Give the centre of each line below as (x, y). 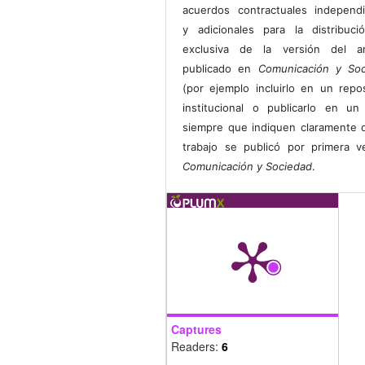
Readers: (196, 347)
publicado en (220, 69)
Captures (196, 330)
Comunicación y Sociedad (248, 167)
